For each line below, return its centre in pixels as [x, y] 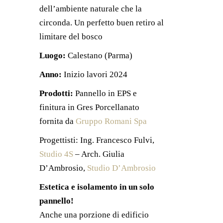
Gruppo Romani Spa [111, 121]
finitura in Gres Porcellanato [89, 107]
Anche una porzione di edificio [94, 215]
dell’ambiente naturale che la [91, 9]
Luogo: [54, 56]
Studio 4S [56, 154]
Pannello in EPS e [105, 93]
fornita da [57, 121]
